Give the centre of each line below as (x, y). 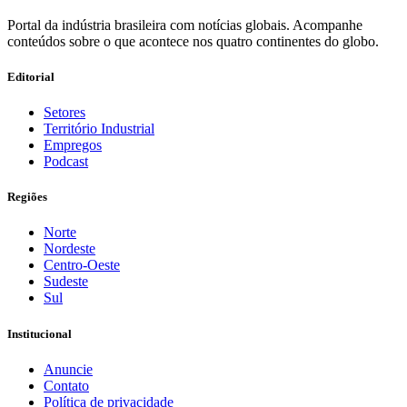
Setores (65, 113)
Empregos (73, 145)
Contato (66, 385)
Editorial (31, 76)
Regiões (27, 197)
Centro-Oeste (82, 265)
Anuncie (68, 369)
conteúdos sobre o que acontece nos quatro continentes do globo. (193, 41)
